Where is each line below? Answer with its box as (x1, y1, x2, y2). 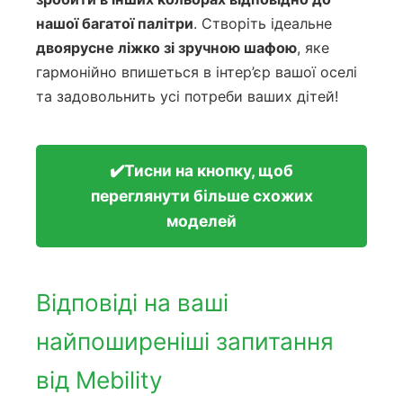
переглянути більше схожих (90, 185, 313, 205)
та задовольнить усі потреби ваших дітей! (36, 86, 338, 105)
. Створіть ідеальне (193, 13, 332, 32)
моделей (166, 210, 237, 230)
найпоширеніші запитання (36, 327, 334, 355)
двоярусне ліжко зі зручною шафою (36, 38, 297, 57)
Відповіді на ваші (36, 288, 228, 317)
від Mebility (36, 365, 163, 394)
